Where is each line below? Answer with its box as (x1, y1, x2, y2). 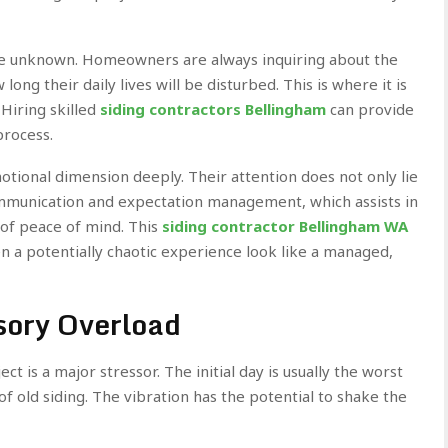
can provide (330, 99, 414, 120)
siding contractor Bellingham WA (162, 216, 408, 237)
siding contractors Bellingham (100, 99, 326, 120)
